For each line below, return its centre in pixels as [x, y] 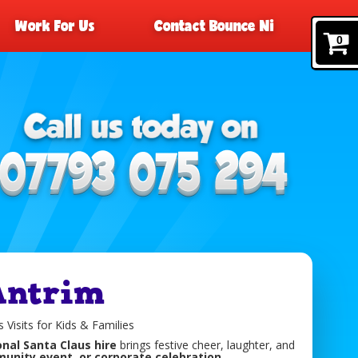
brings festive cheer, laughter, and [205, 345]
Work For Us [54, 26]
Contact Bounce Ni [215, 26]
